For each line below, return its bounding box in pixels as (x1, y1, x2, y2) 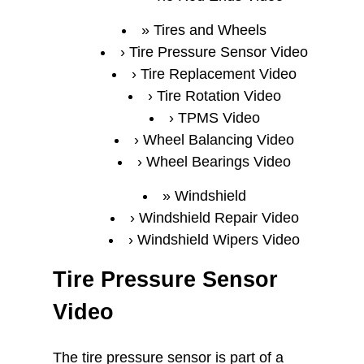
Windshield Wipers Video (137, 232, 300, 248)
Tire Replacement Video (141, 66, 297, 82)
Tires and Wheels (154, 22, 266, 38)
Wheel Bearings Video (146, 154, 291, 170)
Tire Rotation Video (156, 88, 281, 104)
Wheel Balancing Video (143, 132, 294, 148)
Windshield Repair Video (138, 210, 299, 226)
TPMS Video (177, 110, 260, 126)
